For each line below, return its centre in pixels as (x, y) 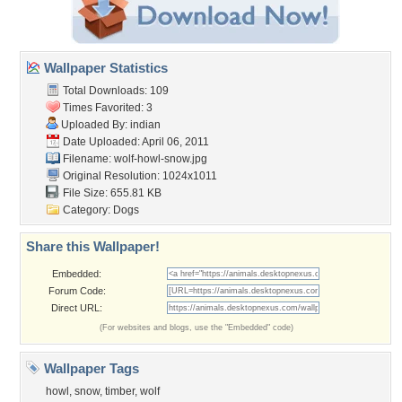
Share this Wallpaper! (93, 246)
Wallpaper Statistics (104, 68)
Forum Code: (77, 291)
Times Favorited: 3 (106, 108)
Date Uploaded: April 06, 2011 (135, 142)
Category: (87, 210)
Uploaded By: (94, 125)
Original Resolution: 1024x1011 (139, 176)
